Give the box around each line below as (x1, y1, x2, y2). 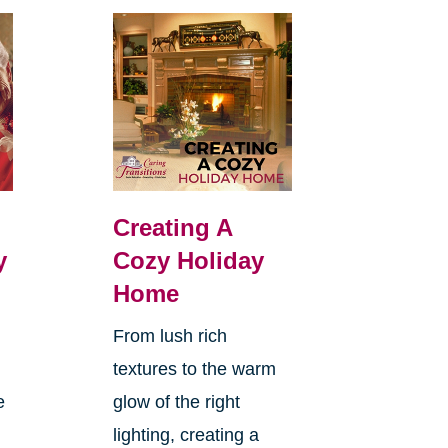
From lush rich (112, 326, 227, 347)
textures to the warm (112, 359, 276, 380)
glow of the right (112, 392, 240, 413)
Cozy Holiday (112, 247, 264, 275)
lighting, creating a (112, 425, 259, 446)
